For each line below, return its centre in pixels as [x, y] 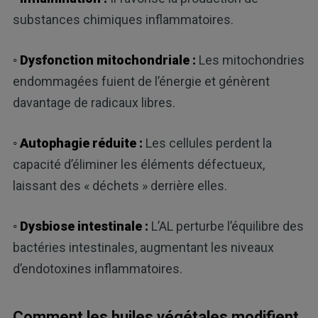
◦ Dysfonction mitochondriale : [104, 60]
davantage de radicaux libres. [94, 102]
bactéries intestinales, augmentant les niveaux [143, 247]
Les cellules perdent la [207, 143]
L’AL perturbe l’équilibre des [226, 226]
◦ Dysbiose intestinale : [80, 226]
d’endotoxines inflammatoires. [97, 268]
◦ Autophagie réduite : [77, 143]
